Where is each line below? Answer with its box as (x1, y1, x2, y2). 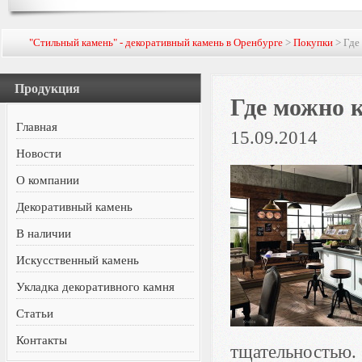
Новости (16, 147, 62, 160)
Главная (16, 120, 58, 133)
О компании (16, 174, 80, 187)
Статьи (16, 307, 54, 320)
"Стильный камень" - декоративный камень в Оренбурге (29, 36, 284, 48)
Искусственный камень (16, 254, 140, 267)
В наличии (16, 227, 72, 240)
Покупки (293, 36, 334, 48)
